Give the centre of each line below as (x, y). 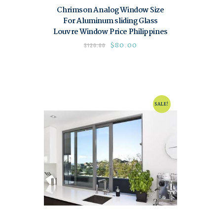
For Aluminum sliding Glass (110, 21)
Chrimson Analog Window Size (110, 11)
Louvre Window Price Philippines (110, 32)
